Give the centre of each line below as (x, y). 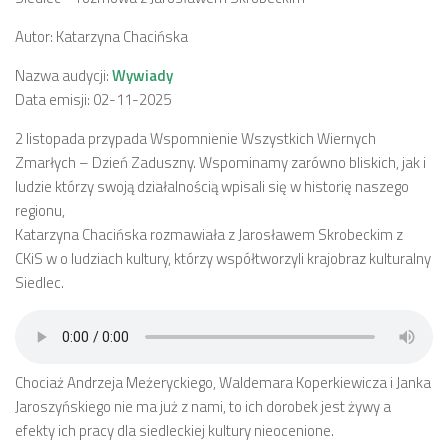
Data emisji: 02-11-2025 (93, 99)
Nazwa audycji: (63, 75)
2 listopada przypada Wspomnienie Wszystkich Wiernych (195, 138)
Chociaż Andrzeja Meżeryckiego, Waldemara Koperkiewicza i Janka (223, 382)
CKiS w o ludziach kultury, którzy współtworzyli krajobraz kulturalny (223, 258)
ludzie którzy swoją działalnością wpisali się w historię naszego (212, 186)
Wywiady (142, 75)
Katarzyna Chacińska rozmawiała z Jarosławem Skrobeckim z (209, 234)
